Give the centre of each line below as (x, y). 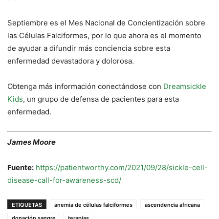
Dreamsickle (185, 87)
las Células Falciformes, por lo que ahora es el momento (104, 36)
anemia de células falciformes (93, 205)
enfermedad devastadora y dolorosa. (71, 61)
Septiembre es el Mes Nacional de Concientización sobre (106, 23)
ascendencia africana (172, 205)
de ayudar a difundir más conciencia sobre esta (89, 48)
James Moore (32, 142)
